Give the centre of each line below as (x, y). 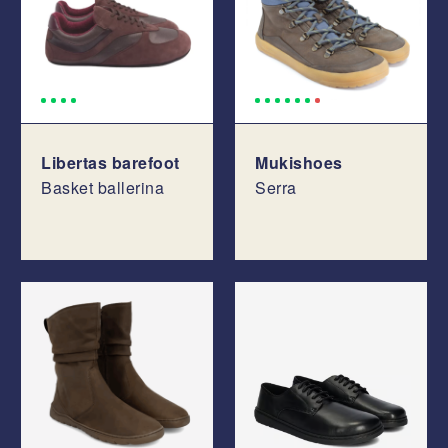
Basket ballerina (102, 187)
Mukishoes (299, 162)
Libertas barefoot (110, 162)
